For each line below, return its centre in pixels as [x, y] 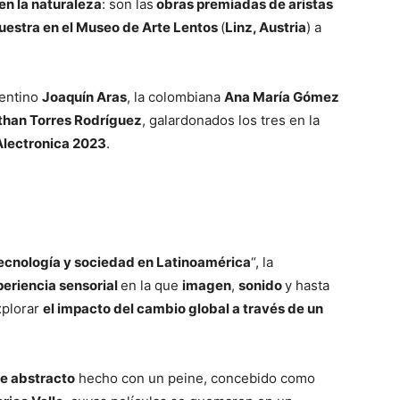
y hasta [307, 285]
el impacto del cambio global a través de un [183, 308]
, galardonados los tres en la [231, 120]
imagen [207, 285]
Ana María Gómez [282, 97]
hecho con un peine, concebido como [195, 378]
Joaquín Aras [84, 97]
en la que [151, 285]
